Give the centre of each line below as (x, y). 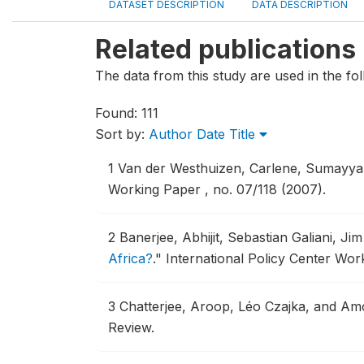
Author (171, 134)
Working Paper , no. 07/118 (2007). (217, 189)
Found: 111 (127, 113)
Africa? (130, 258)
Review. (131, 327)
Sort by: (122, 134)
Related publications (225, 49)
